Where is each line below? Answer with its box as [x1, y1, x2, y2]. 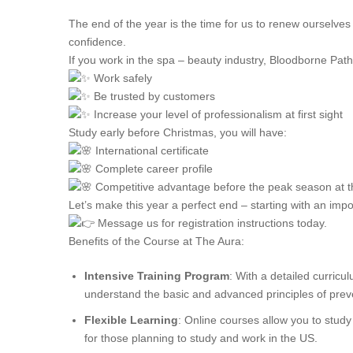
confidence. [69, 35, 126, 48]
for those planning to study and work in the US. [84, 332, 318, 344]
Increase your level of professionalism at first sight [91, 108, 343, 121]
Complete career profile [92, 162, 213, 175]
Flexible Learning [84, 314, 178, 326]
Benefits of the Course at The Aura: [69, 235, 244, 247]
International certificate [92, 144, 209, 157]
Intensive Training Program [84, 269, 229, 282]
